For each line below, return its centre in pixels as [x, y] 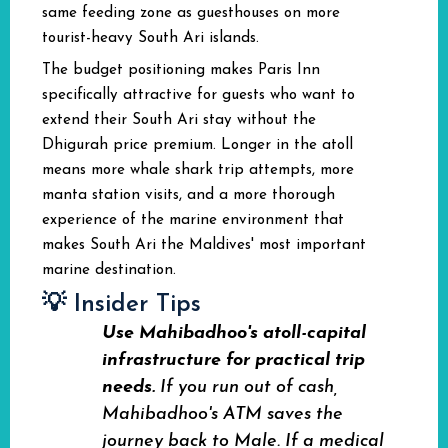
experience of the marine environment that [193, 220]
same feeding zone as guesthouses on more [191, 13]
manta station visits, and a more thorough [188, 195]
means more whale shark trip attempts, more [198, 170]
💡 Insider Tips [121, 305]
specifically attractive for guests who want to [198, 95]
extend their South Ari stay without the [179, 120]
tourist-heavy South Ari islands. [150, 38]
